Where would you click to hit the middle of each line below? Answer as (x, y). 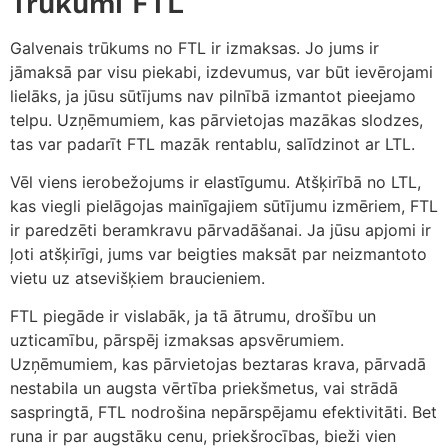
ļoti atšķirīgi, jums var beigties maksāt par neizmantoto (218, 254)
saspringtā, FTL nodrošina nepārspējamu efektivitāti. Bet (223, 412)
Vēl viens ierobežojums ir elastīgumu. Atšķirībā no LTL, (215, 182)
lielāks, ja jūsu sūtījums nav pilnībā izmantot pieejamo (213, 95)
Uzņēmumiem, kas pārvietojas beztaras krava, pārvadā (218, 364)
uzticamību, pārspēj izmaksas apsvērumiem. (177, 340)
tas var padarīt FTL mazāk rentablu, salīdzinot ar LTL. (212, 143)
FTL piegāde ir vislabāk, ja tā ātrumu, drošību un (193, 316)
